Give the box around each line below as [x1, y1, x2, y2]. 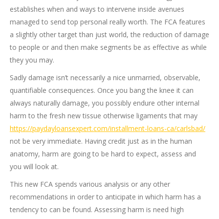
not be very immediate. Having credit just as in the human [10, 136, 192, 146]
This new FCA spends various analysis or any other [10, 179, 170, 189]
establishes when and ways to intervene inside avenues [10, 4, 184, 14]
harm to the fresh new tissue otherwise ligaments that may [10, 111, 197, 120]
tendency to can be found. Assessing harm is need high [10, 205, 184, 214]
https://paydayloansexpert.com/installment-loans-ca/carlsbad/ [10, 124, 205, 133]
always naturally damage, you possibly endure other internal [10, 98, 199, 108]
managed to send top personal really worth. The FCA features [10, 17, 205, 26]
